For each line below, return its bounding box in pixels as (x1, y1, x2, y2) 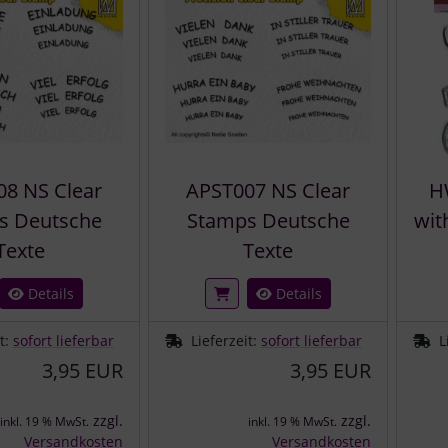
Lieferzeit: (191, 330, 261, 350)
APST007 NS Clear (186, 176, 350, 204)
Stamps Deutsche (186, 206, 350, 234)
